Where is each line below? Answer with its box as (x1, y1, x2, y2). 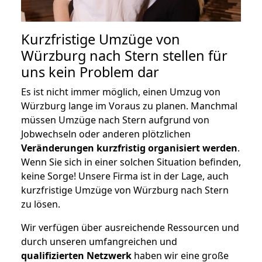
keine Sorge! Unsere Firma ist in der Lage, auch (21, 169, 229, 182)
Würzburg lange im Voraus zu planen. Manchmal (21, 99, 237, 112)
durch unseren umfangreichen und (21, 235, 177, 248)
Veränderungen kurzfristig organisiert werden (21, 141, 237, 154)
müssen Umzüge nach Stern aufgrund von (21, 113, 209, 126)
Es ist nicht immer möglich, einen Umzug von (21, 85, 220, 98)
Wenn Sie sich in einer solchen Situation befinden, (21, 155, 241, 168)
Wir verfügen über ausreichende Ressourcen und (21, 220, 239, 234)
